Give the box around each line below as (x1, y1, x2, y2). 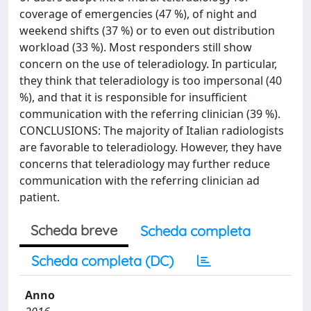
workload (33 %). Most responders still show (19, 40, 252, 55)
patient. (19, 190, 60, 205)
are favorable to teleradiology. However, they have (19, 140, 282, 155)
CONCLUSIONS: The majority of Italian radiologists (19, 123, 284, 138)
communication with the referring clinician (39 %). (19, 106, 280, 121)
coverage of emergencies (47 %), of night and (19, 6, 257, 22)
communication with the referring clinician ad (19, 173, 260, 188)
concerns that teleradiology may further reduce (19, 156, 270, 171)
